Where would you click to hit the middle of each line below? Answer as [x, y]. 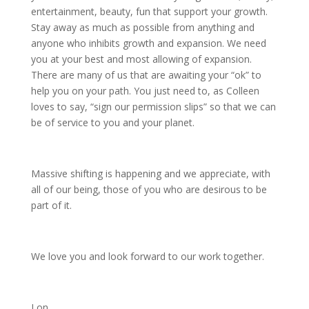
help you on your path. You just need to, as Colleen [145, 91]
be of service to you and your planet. [112, 123]
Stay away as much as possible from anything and [142, 28]
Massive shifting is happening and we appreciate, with [150, 174]
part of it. [51, 206]
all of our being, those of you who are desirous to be [149, 190]
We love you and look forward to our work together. [147, 257]
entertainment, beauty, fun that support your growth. [149, 12]
